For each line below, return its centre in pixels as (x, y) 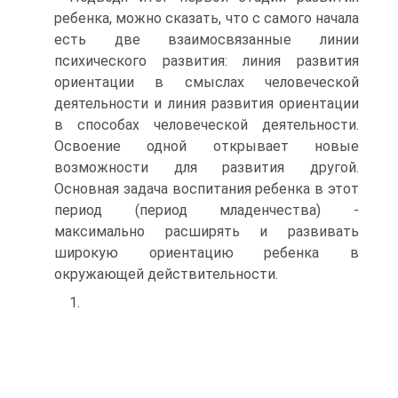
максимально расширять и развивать (207, 231)
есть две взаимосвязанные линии (207, 40)
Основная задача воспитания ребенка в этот (207, 189)
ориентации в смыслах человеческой (207, 82)
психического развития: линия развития (207, 61)
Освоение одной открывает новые (207, 146)
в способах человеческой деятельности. (207, 125)
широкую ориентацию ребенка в (207, 253)
